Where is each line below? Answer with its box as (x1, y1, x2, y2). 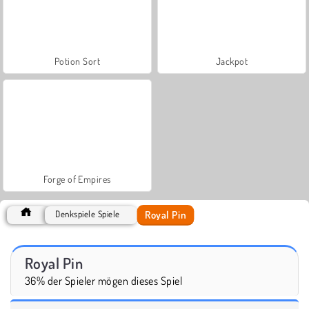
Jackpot (215, 54, 248, 67)
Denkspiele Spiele (55, 208, 120, 219)
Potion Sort (54, 54, 101, 67)
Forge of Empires (43, 172, 111, 185)
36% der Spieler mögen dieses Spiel (25, 273, 183, 288)
